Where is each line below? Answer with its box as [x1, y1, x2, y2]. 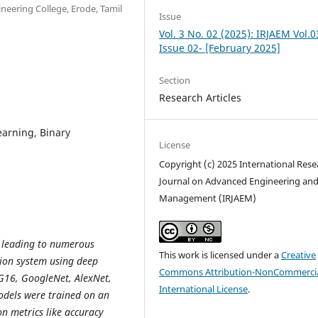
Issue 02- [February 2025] [159, 41, 281, 55]
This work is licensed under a [159, 248, 282, 262]
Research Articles [159, 91, 242, 105]
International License [159, 283, 248, 296]
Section [159, 74, 191, 87]
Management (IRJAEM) [159, 192, 257, 205]
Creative [281, 248, 317, 262]
